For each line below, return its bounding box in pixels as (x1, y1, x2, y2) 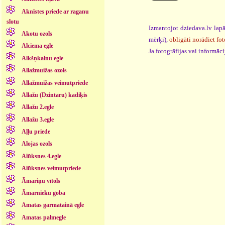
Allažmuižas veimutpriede (21, 79, 88, 86)
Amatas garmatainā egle (21, 201, 84, 209)
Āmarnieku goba (21, 189, 65, 196)
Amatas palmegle (21, 213, 66, 221)
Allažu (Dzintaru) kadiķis (21, 91, 87, 98)
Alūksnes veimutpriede (21, 165, 81, 172)
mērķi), (149, 35, 169, 43)
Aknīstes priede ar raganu (21, 8, 89, 15)
